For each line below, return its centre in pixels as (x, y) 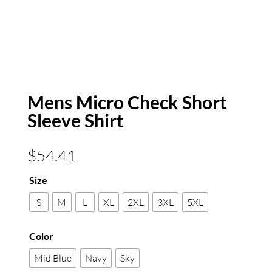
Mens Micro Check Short (127, 102)
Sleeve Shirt (75, 121)
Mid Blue (53, 258)
